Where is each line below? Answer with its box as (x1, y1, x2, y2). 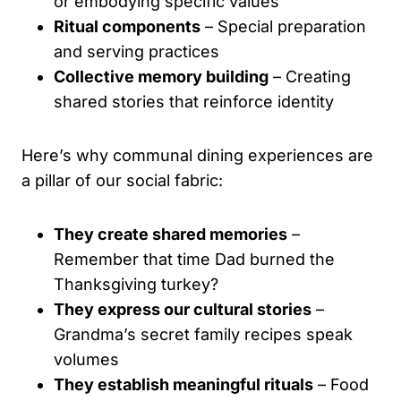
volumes (54, 349, 119, 369)
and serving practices (54, 41, 219, 61)
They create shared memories (54, 224, 287, 243)
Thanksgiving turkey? (54, 274, 218, 294)
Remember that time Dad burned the (54, 249, 335, 269)
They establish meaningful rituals (54, 374, 313, 394)
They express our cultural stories (54, 299, 311, 319)
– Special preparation (200, 16, 366, 36)
